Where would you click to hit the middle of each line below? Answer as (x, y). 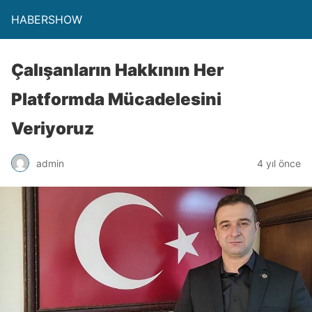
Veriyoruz (53, 128)
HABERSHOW (47, 19)
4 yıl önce (279, 163)
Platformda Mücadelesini (116, 99)
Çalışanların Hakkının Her (117, 70)
